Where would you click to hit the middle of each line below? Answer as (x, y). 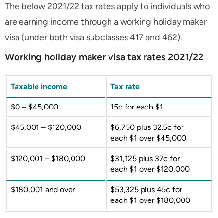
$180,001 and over (43, 190)
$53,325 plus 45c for (146, 190)
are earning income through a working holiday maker (106, 22)
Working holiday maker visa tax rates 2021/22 (104, 57)
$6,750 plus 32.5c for (147, 127)
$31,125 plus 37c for (145, 159)
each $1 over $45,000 (148, 138)
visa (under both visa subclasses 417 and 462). (93, 38)
